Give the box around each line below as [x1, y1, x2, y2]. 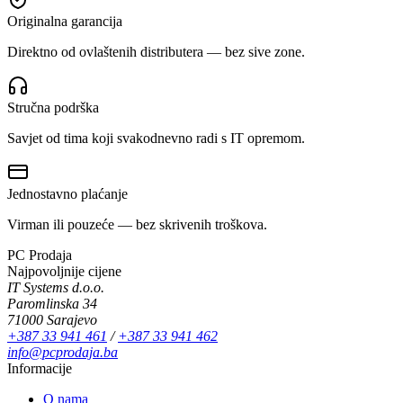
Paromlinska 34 [7, 295, 97, 311]
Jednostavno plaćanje [7, 185, 128, 201]
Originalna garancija [7, 13, 122, 29]
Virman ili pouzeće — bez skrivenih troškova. [7, 216, 267, 232]
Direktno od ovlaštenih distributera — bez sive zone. [7, 43, 305, 59]
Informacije [7, 360, 72, 376]
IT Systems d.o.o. [7, 279, 104, 295]
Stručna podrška [7, 99, 99, 115]
